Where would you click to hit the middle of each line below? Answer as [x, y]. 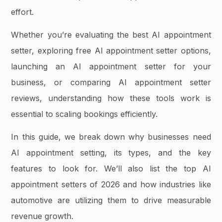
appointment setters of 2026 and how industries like [111, 185]
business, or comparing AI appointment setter [111, 82]
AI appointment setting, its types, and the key [111, 153]
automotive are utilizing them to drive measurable [111, 200]
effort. [23, 12]
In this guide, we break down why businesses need [111, 137]
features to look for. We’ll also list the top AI [111, 169]
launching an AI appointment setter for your [111, 66]
